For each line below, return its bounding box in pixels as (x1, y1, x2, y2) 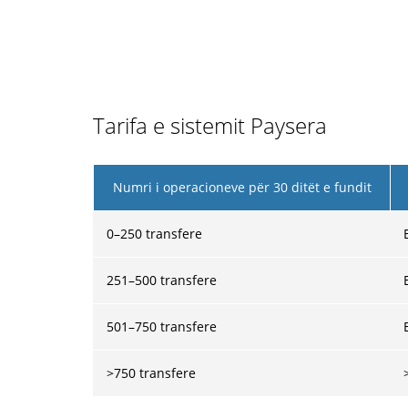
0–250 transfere (107, 225, 202, 242)
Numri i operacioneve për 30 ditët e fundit (112, 178, 372, 196)
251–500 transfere (107, 271, 217, 289)
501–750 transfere (107, 318, 217, 335)
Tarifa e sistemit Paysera (93, 110, 327, 140)
